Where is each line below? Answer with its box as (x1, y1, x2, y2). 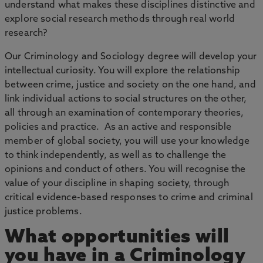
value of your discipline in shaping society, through (5, 179, 230, 188)
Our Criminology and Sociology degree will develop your (5, 52, 257, 62)
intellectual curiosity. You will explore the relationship (5, 66, 241, 76)
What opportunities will (5, 228, 230, 247)
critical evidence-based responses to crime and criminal (5, 193, 253, 203)
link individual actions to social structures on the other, (5, 95, 247, 104)
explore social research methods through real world (5, 15, 235, 24)
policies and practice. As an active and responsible (5, 123, 232, 132)
